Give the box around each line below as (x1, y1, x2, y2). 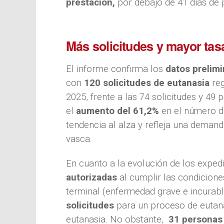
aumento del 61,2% (76, 105, 159, 116)
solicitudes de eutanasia (103, 77, 212, 88)
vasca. (66, 133, 92, 144)
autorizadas (66, 171, 117, 183)
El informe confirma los (66, 63, 165, 74)
